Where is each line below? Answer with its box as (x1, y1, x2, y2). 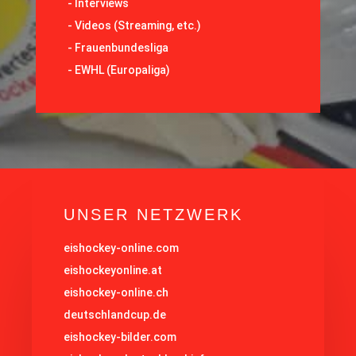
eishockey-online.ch (64, 286, 168, 300)
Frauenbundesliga (74, 41, 168, 55)
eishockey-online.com (64, 242, 179, 255)
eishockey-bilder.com (64, 331, 176, 344)
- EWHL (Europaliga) (67, 64, 170, 77)
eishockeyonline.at (64, 264, 162, 277)
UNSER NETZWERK (64, 206, 243, 224)
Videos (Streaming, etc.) (74, 19, 201, 33)
